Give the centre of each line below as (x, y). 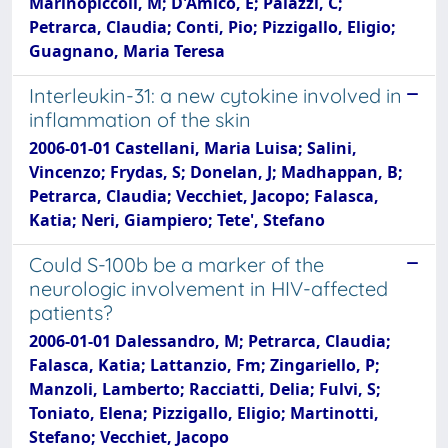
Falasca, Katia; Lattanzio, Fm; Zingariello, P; (204, 365)
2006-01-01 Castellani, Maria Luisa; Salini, (193, 148)
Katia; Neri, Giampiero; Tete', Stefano (177, 220)
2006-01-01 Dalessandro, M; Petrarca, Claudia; (210, 341)
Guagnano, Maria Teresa (127, 51)
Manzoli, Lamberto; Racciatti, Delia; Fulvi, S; (205, 389)
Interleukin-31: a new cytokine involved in (215, 95)
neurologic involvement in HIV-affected (208, 288)
